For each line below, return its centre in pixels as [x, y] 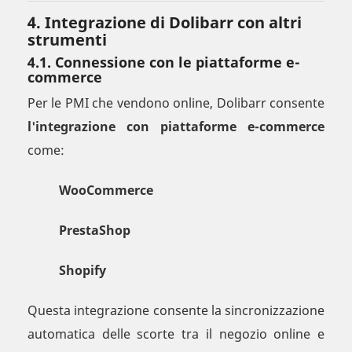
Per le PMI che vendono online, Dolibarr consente [176, 103]
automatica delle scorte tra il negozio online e [176, 334]
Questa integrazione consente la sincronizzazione [176, 311]
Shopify [82, 271]
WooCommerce [106, 191]
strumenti [67, 40]
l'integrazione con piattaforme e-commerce [176, 127]
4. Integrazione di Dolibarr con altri [165, 23]
